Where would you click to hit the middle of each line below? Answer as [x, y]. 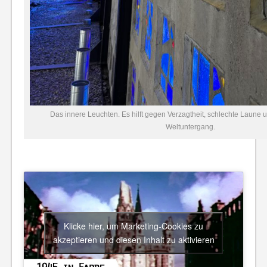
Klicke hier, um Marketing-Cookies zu [133, 226]
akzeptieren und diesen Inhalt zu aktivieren [133, 240]
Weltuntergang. [190, 127]
